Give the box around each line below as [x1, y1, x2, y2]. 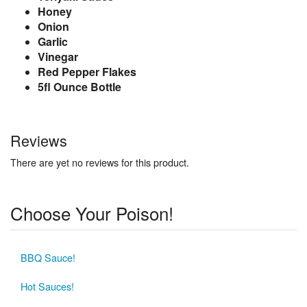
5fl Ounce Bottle [38, 78, 121, 95]
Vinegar [38, 48, 78, 64]
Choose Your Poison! [10, 199, 173, 225]
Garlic [38, 33, 68, 49]
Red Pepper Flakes [38, 63, 136, 79]
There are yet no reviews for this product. [10, 154, 189, 169]
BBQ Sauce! [21, 249, 75, 265]
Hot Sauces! [21, 278, 74, 293]
